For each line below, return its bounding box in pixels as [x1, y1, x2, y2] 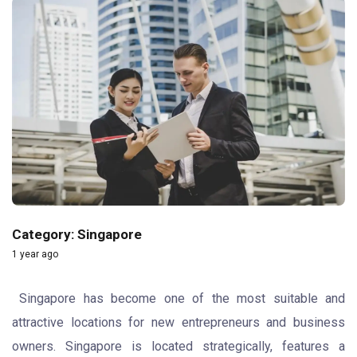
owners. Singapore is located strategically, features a [12, 338, 345, 354]
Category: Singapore [12, 226, 142, 242]
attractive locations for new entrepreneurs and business [12, 314, 345, 330]
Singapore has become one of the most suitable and [12, 290, 345, 306]
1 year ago [12, 248, 58, 260]
